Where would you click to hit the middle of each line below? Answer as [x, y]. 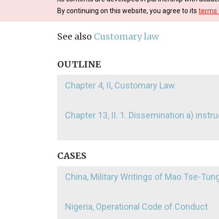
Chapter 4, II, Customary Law [120, 85]
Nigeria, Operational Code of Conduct [136, 206]
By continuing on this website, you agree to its [128, 11]
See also [76, 36]
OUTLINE [79, 64]
